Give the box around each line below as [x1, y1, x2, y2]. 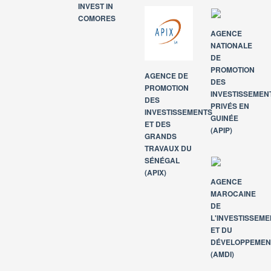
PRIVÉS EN [211, 100, 250, 111]
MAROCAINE [211, 188, 256, 199]
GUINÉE [211, 113, 239, 123]
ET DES [145, 119, 171, 129]
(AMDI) [211, 249, 235, 260]
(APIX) [145, 167, 166, 178]
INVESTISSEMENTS [145, 106, 212, 117]
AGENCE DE [145, 70, 188, 81]
